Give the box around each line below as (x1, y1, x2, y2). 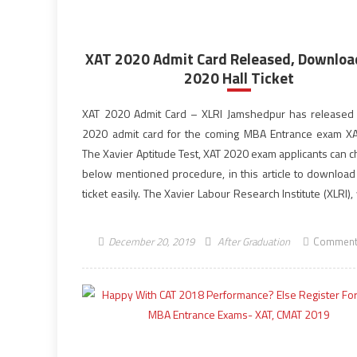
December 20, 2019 (108, 233, 194, 249)
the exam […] (82, 205, 145, 222)
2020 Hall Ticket (183, 66, 294, 89)
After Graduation (217, 233, 290, 249)
